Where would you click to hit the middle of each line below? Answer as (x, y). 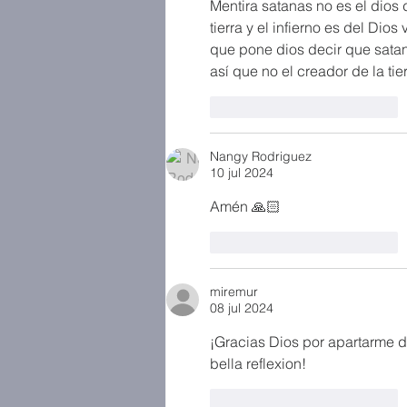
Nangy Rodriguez (261, 156)
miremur (234, 292)
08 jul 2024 (242, 308)
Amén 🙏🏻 (247, 206)
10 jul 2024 (242, 173)
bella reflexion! (258, 363)
